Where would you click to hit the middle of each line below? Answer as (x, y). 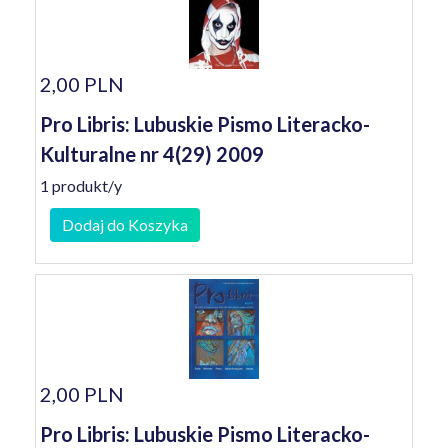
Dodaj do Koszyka (125, 224)
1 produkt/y (81, 185)
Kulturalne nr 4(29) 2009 (152, 154)
